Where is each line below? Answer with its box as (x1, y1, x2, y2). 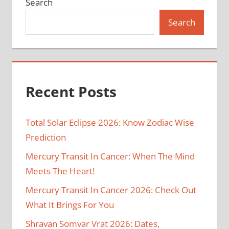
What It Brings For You (25, 198, 114, 211)
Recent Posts (25, 82, 117, 102)
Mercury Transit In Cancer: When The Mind (25, 150, 195, 162)
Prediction (25, 131, 66, 143)
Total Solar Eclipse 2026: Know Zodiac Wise (25, 116, 194, 128)
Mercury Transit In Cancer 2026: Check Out (25, 184, 196, 196)
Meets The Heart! (25, 165, 95, 177)
